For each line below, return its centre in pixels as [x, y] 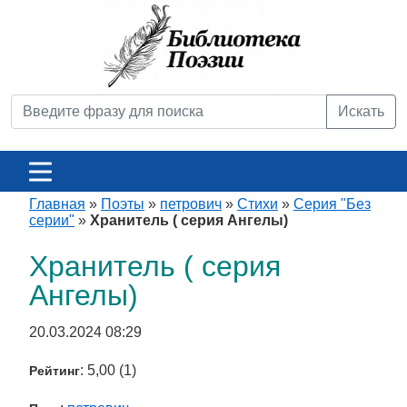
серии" [52, 220]
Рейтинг [55, 371]
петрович [191, 204]
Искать [361, 111]
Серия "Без [332, 204]
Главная [57, 204]
